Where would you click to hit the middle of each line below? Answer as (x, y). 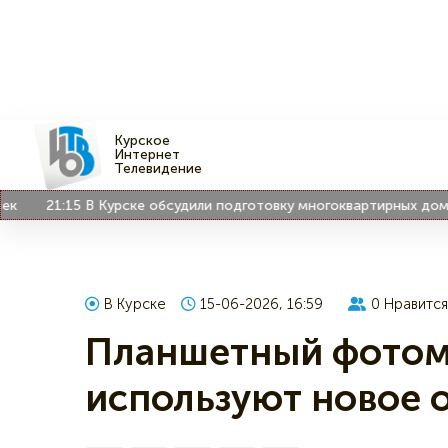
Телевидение (158, 168)
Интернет (147, 154)
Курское (142, 140)
